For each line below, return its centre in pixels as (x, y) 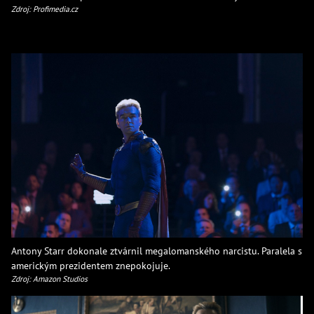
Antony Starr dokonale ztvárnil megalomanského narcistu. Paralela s (157, 250)
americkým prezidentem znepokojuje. (91, 265)
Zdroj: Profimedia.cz (45, 8)
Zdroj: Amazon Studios (49, 278)
